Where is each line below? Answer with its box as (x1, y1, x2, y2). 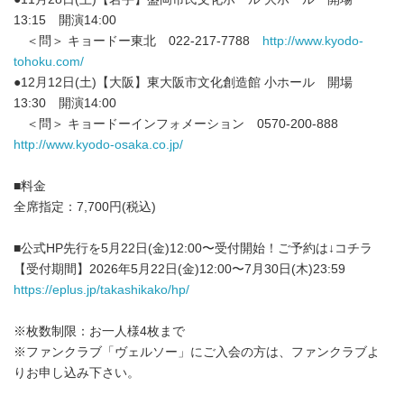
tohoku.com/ (14, 54, 84, 69)
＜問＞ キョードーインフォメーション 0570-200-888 (14, 116, 351, 131)
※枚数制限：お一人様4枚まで (14, 324, 185, 338)
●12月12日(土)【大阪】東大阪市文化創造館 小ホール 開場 (14, 75, 353, 89)
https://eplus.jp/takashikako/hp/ (14, 282, 189, 297)
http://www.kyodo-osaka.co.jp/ (14, 137, 183, 151)
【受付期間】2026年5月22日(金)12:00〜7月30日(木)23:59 (14, 262, 345, 276)
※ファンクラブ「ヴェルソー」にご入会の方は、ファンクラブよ (14, 344, 380, 359)
